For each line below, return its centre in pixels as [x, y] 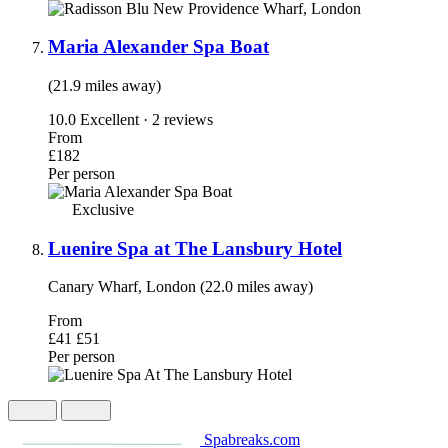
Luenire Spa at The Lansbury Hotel [195, 248]
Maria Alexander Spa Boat [158, 47]
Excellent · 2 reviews [146, 119]
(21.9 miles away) [104, 85]
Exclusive [101, 209]
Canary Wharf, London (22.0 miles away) [180, 287]
